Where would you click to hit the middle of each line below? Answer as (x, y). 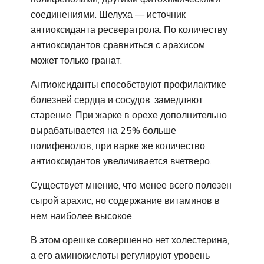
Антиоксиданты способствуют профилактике (128, 84)
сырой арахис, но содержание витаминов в (125, 200)
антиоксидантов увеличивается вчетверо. (121, 161)
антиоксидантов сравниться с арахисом (118, 44)
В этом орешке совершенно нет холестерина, (130, 240)
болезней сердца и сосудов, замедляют (117, 99)
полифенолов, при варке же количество (118, 145)
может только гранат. (76, 60)
